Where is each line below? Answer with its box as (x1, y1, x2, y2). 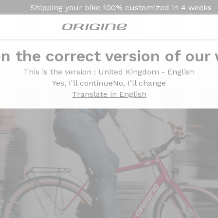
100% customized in (102, 2, 179, 12)
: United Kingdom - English (94, 67, 195, 76)
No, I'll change (113, 78, 166, 88)
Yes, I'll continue (52, 78, 113, 88)
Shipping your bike (30, 2, 103, 12)
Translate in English (72, 90, 146, 99)
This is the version (23, 67, 94, 76)
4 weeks (181, 2, 212, 12)
